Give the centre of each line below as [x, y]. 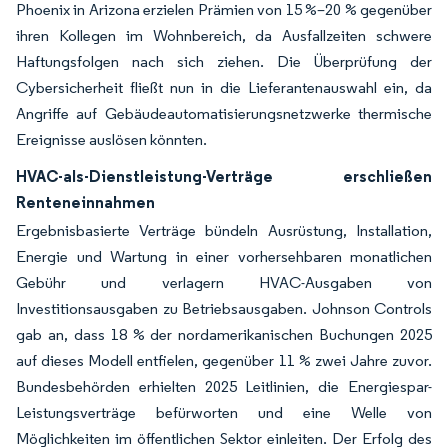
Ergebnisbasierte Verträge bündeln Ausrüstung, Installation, [224, 230]
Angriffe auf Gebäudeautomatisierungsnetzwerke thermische [224, 113]
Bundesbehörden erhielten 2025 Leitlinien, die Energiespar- [224, 386]
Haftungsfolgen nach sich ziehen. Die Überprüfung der [224, 61]
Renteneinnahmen [85, 202]
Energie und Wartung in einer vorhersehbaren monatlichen [224, 256]
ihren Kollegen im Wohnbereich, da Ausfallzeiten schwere [224, 35]
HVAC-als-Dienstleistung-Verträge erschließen [224, 176]
